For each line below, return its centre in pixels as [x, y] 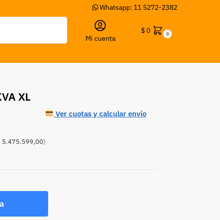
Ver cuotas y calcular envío [100, 113]
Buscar [55, 21]
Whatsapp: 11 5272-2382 [138, 7]
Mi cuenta [100, 38]
